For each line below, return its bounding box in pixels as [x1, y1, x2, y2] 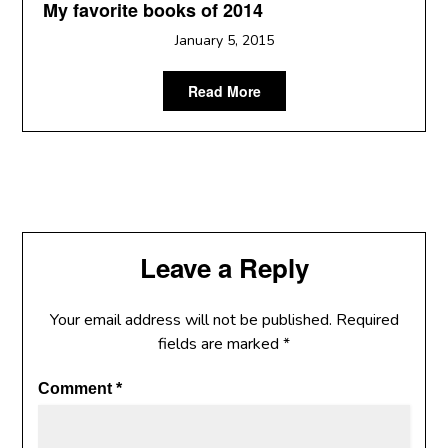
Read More [187, 81, 261, 101]
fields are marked [158, 333, 283, 355]
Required [335, 309, 399, 331]
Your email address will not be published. [49, 309, 332, 331]
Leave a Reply [139, 249, 309, 286]
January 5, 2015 [174, 31, 274, 50]
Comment [38, 380, 117, 397]
